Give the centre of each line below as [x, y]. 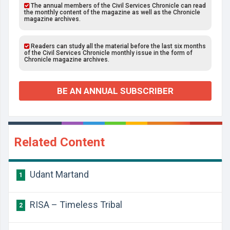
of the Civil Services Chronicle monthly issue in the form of [108, 53]
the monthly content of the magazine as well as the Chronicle [112, 12]
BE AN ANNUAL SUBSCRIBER [115, 91]
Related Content [59, 142]
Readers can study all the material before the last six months [118, 46]
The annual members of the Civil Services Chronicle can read [118, 6]
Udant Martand [58, 174]
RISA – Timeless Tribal [75, 205]
